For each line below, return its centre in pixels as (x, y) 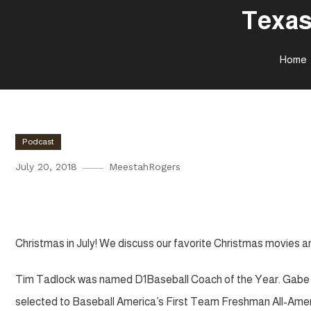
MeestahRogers (145, 167)
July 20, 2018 (46, 167)
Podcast (38, 142)
